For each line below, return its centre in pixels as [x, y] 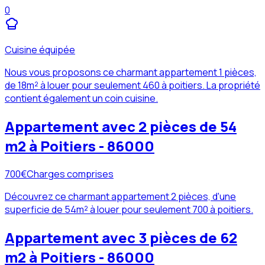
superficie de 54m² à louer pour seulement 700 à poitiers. [129, 209]
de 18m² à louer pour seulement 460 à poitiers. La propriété [132, 85]
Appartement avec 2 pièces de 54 [121, 127]
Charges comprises [70, 174]
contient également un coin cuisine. [81, 98]
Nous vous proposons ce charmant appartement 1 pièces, [131, 72]
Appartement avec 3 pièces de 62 [121, 237]
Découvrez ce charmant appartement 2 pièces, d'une [120, 196]
